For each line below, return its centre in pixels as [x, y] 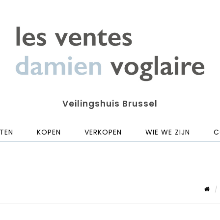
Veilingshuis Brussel [110, 104]
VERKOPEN [103, 132]
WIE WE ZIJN [168, 132]
